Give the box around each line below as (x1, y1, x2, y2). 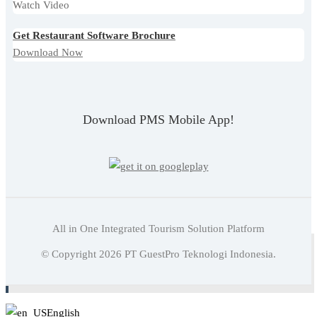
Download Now (13, 47, 83, 59)
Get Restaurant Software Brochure (13, 30, 175, 42)
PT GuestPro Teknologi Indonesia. (122, 248, 276, 260)
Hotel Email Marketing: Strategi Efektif (76, 248, 266, 260)
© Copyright (41, 248, 99, 260)
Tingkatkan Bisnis (19, 267, 107, 279)
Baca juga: (19, 248, 71, 260)
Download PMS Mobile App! (83, 113, 234, 127)
